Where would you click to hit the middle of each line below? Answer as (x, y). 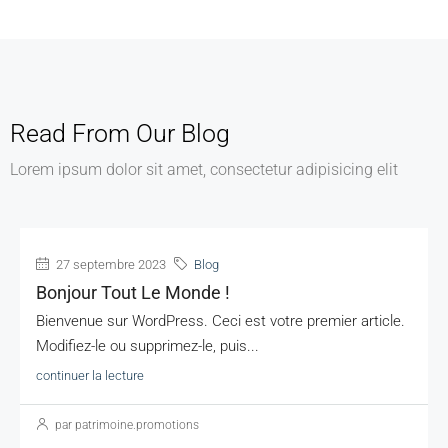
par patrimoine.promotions (125, 425)
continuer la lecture (90, 376)
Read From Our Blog (120, 134)
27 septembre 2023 (109, 265)
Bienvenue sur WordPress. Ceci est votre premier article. (220, 321)
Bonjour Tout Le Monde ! (133, 293)
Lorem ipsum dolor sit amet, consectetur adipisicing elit (204, 170)
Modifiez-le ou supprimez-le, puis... (147, 346)
